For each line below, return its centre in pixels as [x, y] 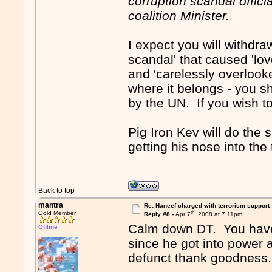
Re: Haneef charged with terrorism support [206, 206]
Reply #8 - [159, 214]
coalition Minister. [179, 16]
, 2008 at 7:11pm [218, 214]
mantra [51, 205]
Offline [48, 227]
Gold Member [57, 213]
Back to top [57, 191]
